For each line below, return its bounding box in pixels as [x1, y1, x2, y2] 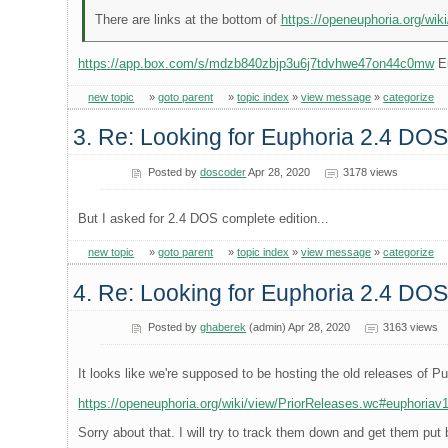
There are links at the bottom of [94, 11, 281, 27]
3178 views [342, 165, 398, 178]
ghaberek [200, 321, 247, 334]
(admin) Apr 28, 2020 [246, 321, 351, 334]
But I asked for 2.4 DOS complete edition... [78, 210, 330, 226]
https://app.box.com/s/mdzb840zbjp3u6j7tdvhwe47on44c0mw [78, 55, 435, 71]
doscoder [200, 165, 247, 178]
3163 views [382, 321, 438, 334]
